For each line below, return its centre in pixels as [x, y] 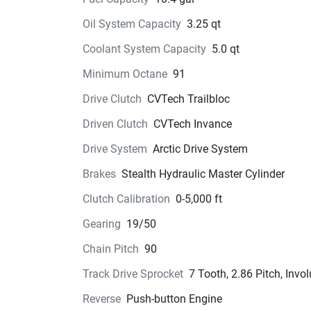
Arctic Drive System [200, 149]
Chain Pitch [110, 249]
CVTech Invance [192, 124]
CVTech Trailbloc [188, 99]
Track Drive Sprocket [133, 274]
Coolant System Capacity [144, 49]
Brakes [99, 174]
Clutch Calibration [126, 199]
